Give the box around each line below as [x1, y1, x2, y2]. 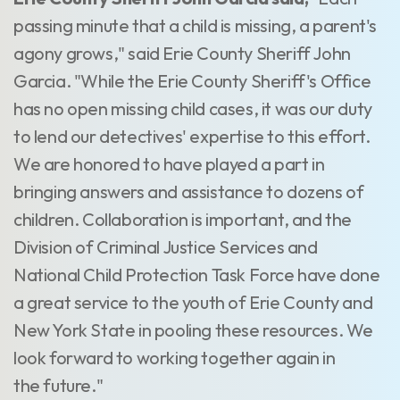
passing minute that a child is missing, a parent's [13, 14, 378, 37]
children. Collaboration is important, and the [13, 208, 353, 230]
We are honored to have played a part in [13, 153, 325, 175]
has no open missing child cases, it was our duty [13, 97, 372, 120]
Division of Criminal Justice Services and [13, 236, 318, 258]
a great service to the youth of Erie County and [13, 291, 373, 313]
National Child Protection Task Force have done [13, 263, 380, 286]
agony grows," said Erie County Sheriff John [13, 42, 351, 64]
